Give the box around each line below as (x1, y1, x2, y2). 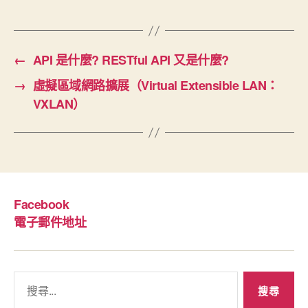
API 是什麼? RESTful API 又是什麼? (32, 51, 229, 69)
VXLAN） (32, 95, 85, 113)
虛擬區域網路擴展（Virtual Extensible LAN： (32, 76, 278, 95)
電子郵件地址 (14, 213, 87, 232)
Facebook (14, 195, 69, 213)
